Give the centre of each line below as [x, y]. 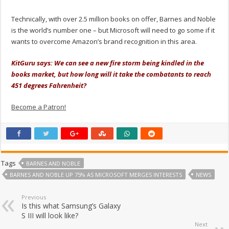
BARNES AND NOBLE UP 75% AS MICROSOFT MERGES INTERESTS [96, 175]
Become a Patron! [39, 107]
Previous [34, 197]
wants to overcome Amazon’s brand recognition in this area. [104, 42]
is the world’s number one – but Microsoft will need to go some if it [113, 30]
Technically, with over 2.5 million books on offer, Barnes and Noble [114, 19]
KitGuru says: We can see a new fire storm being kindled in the [108, 63]
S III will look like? [50, 216]
